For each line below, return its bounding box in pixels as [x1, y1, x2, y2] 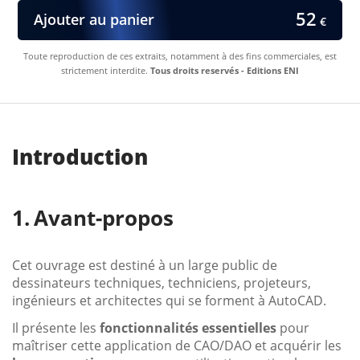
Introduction [12, 141, 148, 171]
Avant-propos [34, 202, 174, 232]
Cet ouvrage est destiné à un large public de [12, 256, 277, 274]
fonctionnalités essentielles [100, 318, 276, 337]
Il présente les [12, 318, 100, 337]
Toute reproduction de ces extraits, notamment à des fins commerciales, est [23, 49, 337, 62]
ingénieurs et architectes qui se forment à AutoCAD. [12, 291, 326, 309]
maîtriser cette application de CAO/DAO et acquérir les [12, 336, 342, 354]
